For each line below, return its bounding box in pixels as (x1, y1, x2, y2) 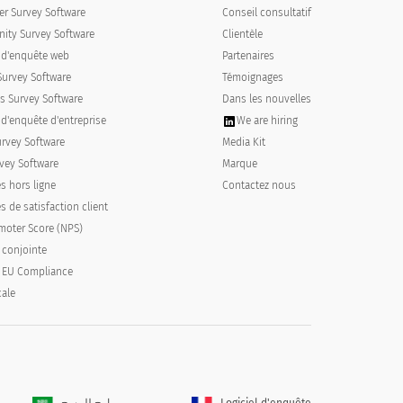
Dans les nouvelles (221, 93, 311, 105)
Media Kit (221, 136, 265, 148)
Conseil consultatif (221, 6, 311, 19)
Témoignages (221, 71, 283, 84)
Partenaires (221, 49, 274, 62)
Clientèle (221, 28, 263, 40)
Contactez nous (221, 179, 296, 192)
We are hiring (236, 114, 298, 127)
